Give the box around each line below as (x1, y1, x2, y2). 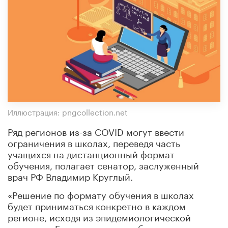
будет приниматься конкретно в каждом (8, 197, 186, 212)
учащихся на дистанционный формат (8, 146, 175, 160)
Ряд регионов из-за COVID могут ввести (8, 123, 184, 138)
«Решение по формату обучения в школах (8, 186, 194, 201)
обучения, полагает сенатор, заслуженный (8, 157, 199, 172)
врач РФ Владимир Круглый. (8, 168, 133, 183)
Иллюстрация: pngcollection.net (8, 105, 128, 118)
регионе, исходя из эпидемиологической (8, 209, 191, 223)
